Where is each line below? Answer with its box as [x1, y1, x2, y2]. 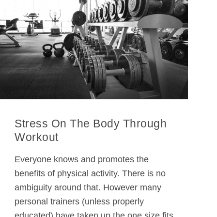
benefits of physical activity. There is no [15, 168, 166, 178]
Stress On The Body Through [15, 117, 167, 130]
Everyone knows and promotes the [15, 154, 149, 164]
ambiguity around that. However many [15, 182, 161, 192]
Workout [15, 131, 59, 144]
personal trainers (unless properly [15, 196, 144, 206]
